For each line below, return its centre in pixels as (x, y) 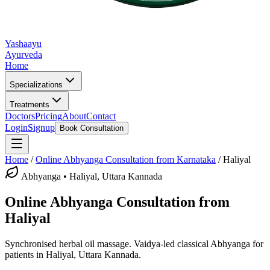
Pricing (49, 116)
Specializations (36, 85)
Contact (101, 116)
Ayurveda (24, 55)
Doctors (20, 116)
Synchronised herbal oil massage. (68, 243)
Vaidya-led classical (171, 243)
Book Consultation (92, 128)
